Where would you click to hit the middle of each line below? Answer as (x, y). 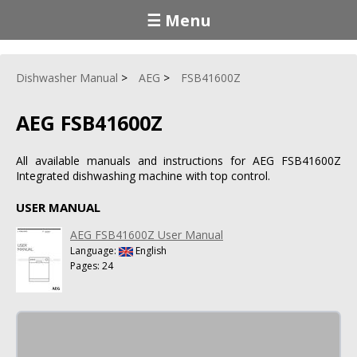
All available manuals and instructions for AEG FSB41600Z (178, 160)
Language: (94, 250)
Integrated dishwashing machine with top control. (143, 175)
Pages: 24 (92, 265)
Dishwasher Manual (67, 78)
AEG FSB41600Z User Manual (147, 234)
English (150, 250)
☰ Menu (178, 20)
